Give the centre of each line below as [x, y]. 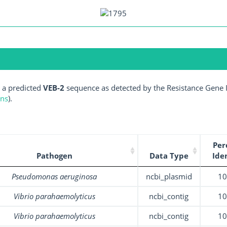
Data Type [169, 155]
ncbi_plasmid [169, 176]
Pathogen [54, 155]
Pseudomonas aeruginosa [54, 176]
